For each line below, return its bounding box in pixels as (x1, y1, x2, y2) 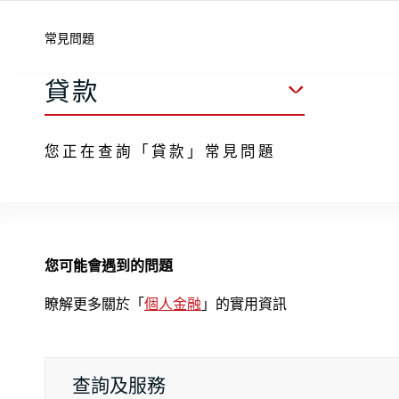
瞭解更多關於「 (45, 293, 144, 314)
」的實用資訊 (201, 293, 287, 314)
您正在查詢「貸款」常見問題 (45, 139, 276, 161)
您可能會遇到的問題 (45, 254, 173, 275)
